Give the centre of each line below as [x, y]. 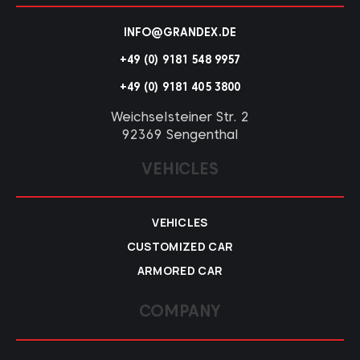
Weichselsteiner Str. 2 [180, 117]
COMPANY [180, 311]
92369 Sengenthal [180, 134]
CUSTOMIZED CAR [180, 246]
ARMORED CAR [180, 270]
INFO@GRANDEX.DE [180, 32]
